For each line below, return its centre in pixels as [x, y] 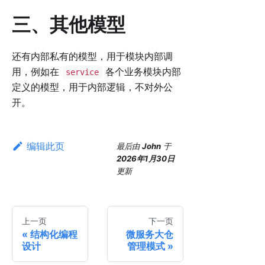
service [82, 72]
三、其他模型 [69, 25]
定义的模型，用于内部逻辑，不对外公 [92, 87]
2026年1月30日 [146, 159]
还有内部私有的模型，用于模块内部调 [92, 56]
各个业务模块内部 [141, 72]
